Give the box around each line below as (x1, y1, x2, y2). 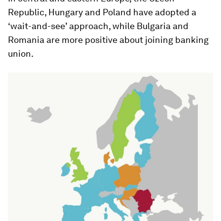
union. (8, 48, 34, 59)
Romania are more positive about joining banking (8, 35, 209, 45)
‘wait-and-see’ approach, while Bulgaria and (8, 21, 188, 31)
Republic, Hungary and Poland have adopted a (8, 7, 196, 17)
